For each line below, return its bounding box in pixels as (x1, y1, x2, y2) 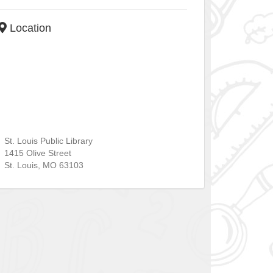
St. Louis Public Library (4, 136, 93, 146)
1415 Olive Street (4, 148, 71, 158)
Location (6, 22, 51, 35)
